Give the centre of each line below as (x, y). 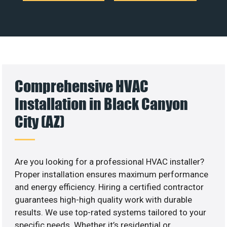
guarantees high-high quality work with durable (104, 199)
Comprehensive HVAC (82, 86)
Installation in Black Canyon (102, 103)
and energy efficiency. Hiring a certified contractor (109, 187)
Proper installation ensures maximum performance (112, 174)
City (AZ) (40, 121)
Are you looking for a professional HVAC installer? (110, 161)
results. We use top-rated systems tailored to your (111, 212)
